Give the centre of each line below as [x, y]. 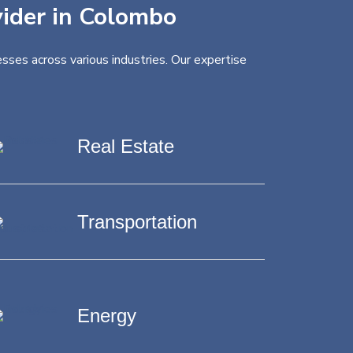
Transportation [137, 222]
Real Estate [125, 146]
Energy [106, 315]
